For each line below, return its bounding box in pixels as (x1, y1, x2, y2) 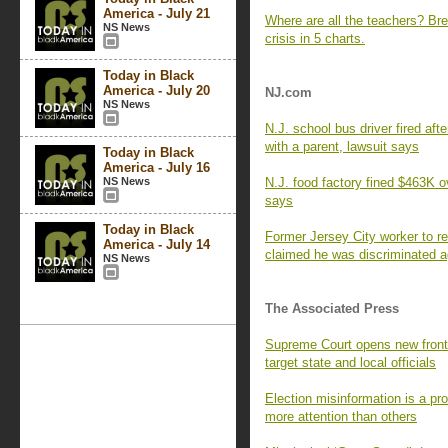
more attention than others (265, 409, 417, 424)
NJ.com (265, 85, 312, 100)
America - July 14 (103, 237, 210, 252)
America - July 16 (103, 160, 210, 175)
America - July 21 (103, 6, 210, 21)
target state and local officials (265, 355, 436, 370)
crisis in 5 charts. (265, 31, 365, 46)
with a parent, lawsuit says (265, 139, 419, 154)
